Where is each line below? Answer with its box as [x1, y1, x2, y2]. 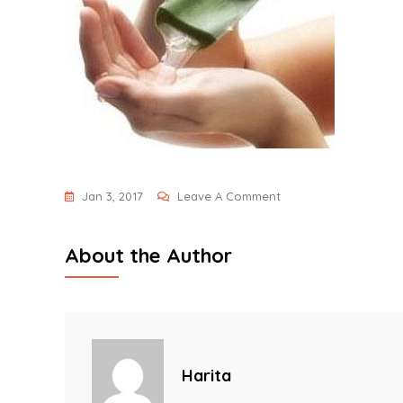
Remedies [280, 258, 335, 273]
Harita [182, 364, 231, 386]
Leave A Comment [177, 189, 281, 203]
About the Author [65, 243, 232, 268]
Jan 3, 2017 [82, 189, 143, 203]
